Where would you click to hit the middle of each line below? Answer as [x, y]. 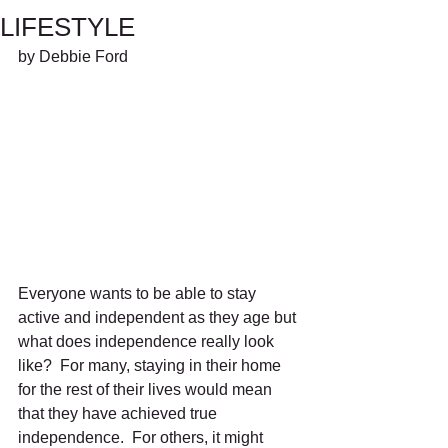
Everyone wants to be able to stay [139, 294]
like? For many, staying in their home [151, 366]
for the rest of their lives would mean [147, 390]
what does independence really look [148, 342]
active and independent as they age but [159, 318]
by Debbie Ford [73, 56]
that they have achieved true [119, 414]
